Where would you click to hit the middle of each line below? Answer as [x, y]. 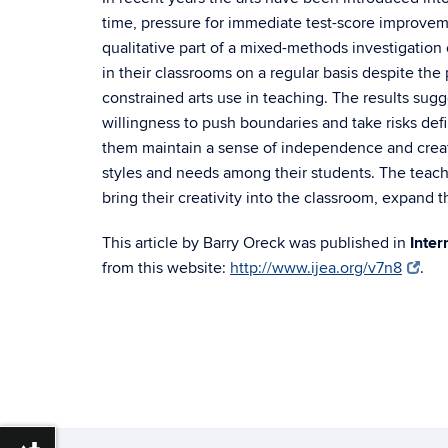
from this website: [166, 268]
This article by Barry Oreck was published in [256, 243]
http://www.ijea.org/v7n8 [316, 268]
